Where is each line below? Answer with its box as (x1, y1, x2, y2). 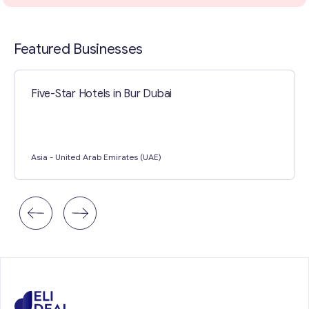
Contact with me (106, 3, 203, 19)
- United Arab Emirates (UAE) (50, 152, 161, 162)
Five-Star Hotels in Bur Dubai (31, 87, 172, 101)
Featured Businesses (14, 40, 143, 58)
